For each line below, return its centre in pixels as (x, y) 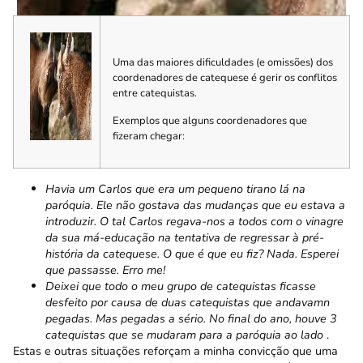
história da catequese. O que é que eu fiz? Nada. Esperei (192, 254)
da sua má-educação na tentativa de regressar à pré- (185, 237)
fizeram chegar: (149, 136)
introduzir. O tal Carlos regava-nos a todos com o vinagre (194, 221)
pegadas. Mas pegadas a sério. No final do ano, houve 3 (191, 318)
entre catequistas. (155, 94)
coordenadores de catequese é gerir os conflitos (225, 78)
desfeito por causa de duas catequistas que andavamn (188, 302)
